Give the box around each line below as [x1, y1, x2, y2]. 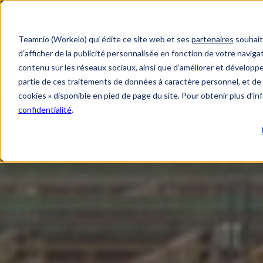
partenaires [191, 33, 234, 44]
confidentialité [18, 104, 72, 114]
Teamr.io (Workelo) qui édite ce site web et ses [18, 33, 191, 44]
